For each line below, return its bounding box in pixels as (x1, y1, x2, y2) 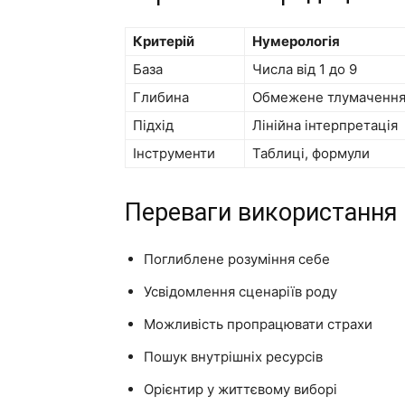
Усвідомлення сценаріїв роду (144, 282, 337, 300)
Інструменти (133, 144, 215, 162)
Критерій (133, 32, 194, 50)
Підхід (133, 116, 174, 134)
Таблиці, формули (252, 144, 370, 162)
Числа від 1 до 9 (252, 60, 357, 78)
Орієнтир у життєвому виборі (144, 380, 337, 398)
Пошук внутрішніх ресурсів (144, 347, 323, 365)
